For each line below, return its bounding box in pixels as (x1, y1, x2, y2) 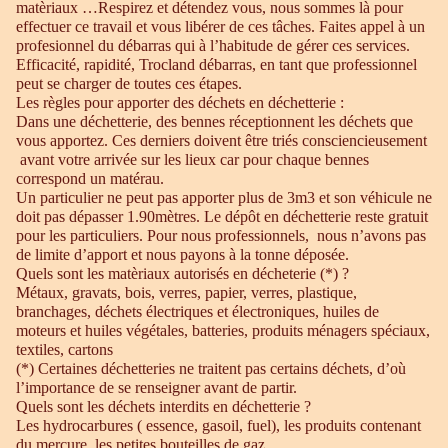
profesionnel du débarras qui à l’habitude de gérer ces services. (16, 37, 410, 54)
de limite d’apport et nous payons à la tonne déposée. (16, 246, 349, 263)
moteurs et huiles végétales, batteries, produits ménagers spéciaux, (16, 322, 430, 339)
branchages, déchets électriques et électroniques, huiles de (16, 303, 379, 320)
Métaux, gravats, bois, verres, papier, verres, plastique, (16, 284, 357, 301)
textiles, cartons (16, 341, 113, 358)
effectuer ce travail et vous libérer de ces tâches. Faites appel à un (16, 18, 425, 35)
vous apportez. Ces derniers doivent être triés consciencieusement (16, 132, 427, 149)
